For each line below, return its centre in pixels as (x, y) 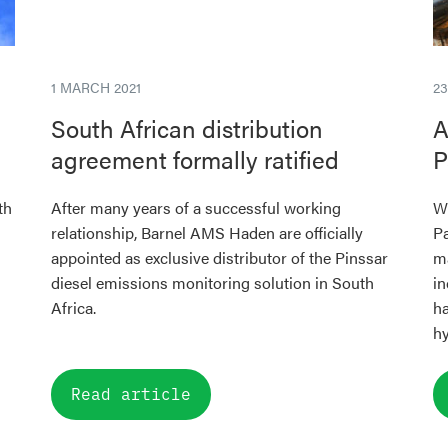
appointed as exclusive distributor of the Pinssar (219, 257)
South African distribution (187, 128)
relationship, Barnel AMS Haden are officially (207, 232)
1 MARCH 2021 (96, 87)
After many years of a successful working (196, 207)
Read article (131, 393)
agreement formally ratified (195, 159)
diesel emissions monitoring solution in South (212, 282)
